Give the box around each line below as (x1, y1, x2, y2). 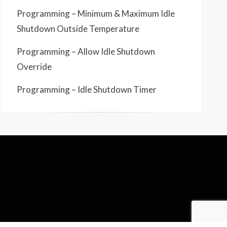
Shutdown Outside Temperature (17, 23, 139, 34)
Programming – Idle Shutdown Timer (17, 84, 157, 95)
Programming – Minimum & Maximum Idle (17, 8, 175, 19)
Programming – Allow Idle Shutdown (17, 46, 155, 57)
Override (17, 61, 52, 72)
